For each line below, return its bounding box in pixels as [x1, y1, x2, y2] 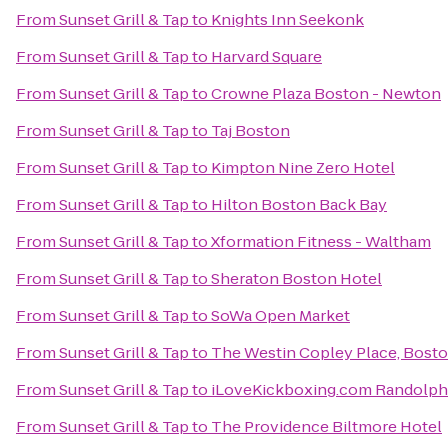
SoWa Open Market [211, 305, 350, 326]
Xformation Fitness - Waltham [211, 231, 431, 252]
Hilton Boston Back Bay [211, 194, 387, 215]
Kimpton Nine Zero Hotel [211, 157, 395, 178]
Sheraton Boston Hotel [211, 268, 382, 289]
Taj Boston [211, 120, 290, 141]
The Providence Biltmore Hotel [211, 416, 442, 437]
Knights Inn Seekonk [211, 9, 364, 30]
